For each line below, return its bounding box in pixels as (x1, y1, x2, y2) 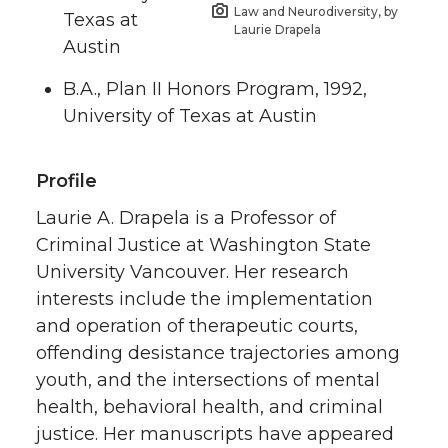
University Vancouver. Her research (36, 261, 349, 284)
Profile (36, 170, 97, 193)
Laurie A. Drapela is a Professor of (36, 207, 336, 230)
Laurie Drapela (234, 21, 322, 37)
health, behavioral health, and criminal (36, 396, 383, 419)
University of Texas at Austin (63, 105, 317, 128)
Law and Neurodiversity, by (234, 3, 399, 19)
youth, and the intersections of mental (36, 369, 380, 392)
